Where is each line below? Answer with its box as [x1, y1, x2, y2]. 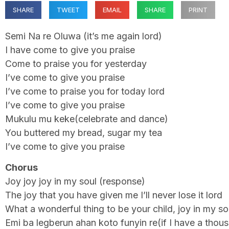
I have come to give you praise [5, 44, 135, 55]
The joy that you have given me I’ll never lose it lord [5, 190, 222, 201]
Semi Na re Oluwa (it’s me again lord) [5, 31, 162, 41]
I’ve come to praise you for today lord [5, 86, 165, 97]
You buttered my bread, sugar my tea [5, 127, 162, 138]
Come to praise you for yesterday [5, 58, 147, 69]
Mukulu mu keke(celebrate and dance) [5, 113, 168, 124]
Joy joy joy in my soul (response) [5, 176, 145, 187]
